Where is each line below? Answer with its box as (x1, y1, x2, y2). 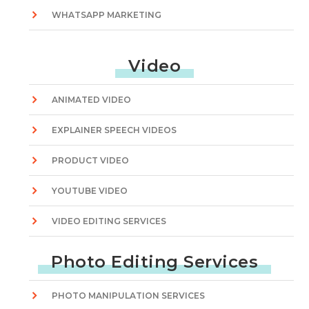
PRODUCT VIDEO (52, 155, 130, 166)
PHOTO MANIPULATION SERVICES (52, 290, 206, 301)
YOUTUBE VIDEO (52, 186, 128, 196)
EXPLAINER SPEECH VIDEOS (52, 125, 177, 135)
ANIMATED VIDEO (52, 94, 132, 105)
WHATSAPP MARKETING (52, 10, 162, 20)
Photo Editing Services (51, 252, 258, 272)
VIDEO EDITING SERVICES (52, 216, 167, 226)
